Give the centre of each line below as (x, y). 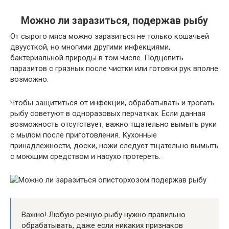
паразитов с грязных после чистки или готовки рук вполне (114, 68)
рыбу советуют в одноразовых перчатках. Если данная (108, 113)
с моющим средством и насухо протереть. (85, 156)
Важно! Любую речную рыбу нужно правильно (104, 215)
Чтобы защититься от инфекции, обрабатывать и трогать (112, 103)
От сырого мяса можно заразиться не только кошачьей (110, 36)
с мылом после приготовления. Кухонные (84, 135)
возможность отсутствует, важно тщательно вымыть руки (113, 124)
